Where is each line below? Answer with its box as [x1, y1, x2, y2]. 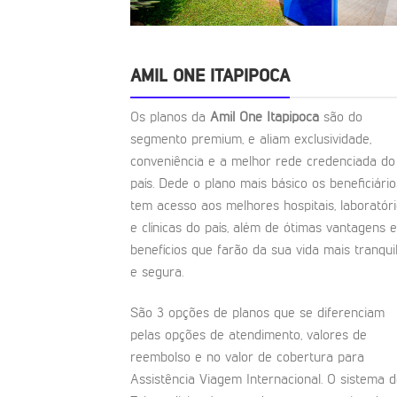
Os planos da [130, 111, 206, 126]
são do [323, 111, 362, 126]
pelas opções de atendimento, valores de [130, 328, 367, 343]
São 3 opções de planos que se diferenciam [130, 306, 385, 321]
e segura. [130, 266, 183, 281]
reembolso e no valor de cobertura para [130, 350, 364, 365]
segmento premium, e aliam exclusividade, [130, 133, 371, 148]
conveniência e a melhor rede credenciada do [130, 155, 395, 170]
